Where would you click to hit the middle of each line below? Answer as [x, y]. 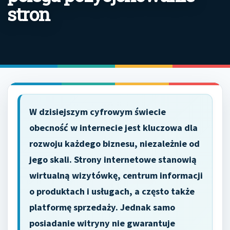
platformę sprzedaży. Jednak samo [102, 207]
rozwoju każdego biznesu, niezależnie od [114, 143]
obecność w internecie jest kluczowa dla [113, 128]
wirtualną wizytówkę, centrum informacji [116, 175]
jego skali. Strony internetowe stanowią [113, 159]
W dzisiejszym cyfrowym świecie [98, 112]
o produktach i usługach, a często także [112, 191]
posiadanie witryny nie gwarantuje [102, 223]
